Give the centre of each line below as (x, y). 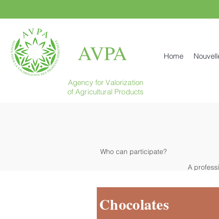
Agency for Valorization (106, 82)
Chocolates (134, 204)
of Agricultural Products (106, 92)
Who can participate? (133, 152)
